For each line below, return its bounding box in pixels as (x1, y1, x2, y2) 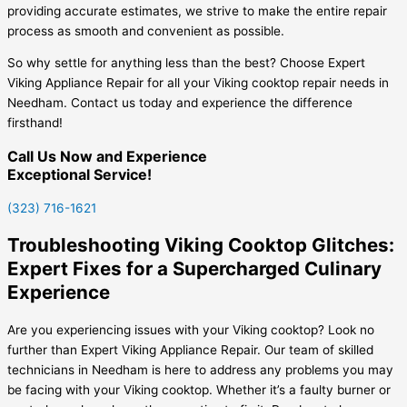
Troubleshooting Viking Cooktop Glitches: (7, 233, 394, 257)
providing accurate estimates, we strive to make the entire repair (7, 3, 387, 18)
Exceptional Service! (7, 165, 152, 184)
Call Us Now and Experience (7, 147, 207, 166)
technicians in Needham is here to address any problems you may (7, 362, 393, 378)
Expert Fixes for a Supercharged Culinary (7, 257, 382, 281)
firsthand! (7, 115, 63, 131)
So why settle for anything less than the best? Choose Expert (7, 55, 365, 71)
